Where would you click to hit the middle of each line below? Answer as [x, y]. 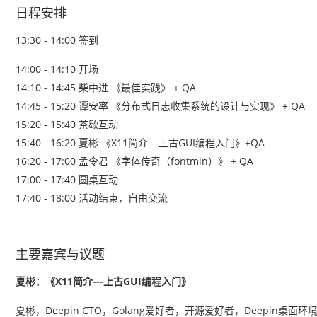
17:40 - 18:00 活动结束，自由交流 [93, 198]
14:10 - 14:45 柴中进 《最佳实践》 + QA [106, 87]
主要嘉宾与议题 [60, 254]
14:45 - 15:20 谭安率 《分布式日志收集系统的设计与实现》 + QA [160, 106]
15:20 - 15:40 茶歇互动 [67, 124]
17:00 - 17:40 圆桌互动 [67, 179]
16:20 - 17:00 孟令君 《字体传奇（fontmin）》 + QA [134, 161]
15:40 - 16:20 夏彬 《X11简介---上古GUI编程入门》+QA [140, 143]
